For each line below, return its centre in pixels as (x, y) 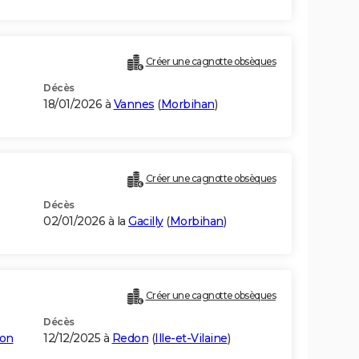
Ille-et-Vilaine (191, 339)
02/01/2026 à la (86, 222)
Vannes (134, 105)
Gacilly (146, 222)
